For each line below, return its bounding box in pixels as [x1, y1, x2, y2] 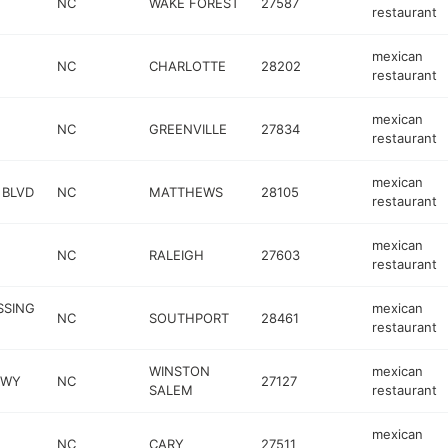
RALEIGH [149, 246, 205, 263]
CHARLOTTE [149, 57, 227, 74]
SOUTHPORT [149, 309, 230, 326]
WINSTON [149, 363, 211, 379]
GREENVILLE [149, 120, 228, 137]
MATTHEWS [149, 183, 224, 200]
